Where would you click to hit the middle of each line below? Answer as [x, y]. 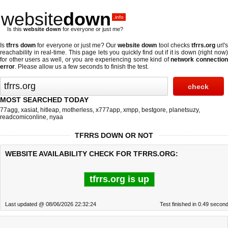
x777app [108, 110]
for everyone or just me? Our [77, 45]
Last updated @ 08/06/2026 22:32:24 [51, 204]
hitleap [50, 110]
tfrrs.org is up [119, 179]
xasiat [29, 110]
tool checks [174, 45]
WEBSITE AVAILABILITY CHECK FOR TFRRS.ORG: [92, 154]
